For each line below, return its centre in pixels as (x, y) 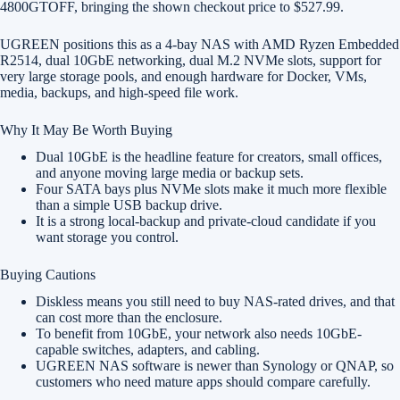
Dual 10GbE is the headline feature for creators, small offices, (209, 157)
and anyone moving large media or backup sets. (170, 173)
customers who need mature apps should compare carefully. (203, 382)
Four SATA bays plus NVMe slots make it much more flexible (211, 189)
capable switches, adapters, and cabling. (148, 350)
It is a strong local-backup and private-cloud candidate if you (206, 221)
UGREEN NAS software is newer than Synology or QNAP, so (215, 366)
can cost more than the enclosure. (129, 317)
